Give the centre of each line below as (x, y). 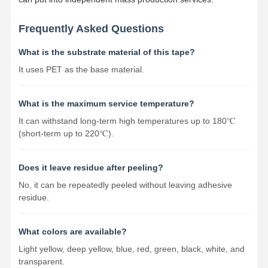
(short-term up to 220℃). (66, 133)
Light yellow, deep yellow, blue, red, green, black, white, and (131, 249)
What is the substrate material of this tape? (106, 52)
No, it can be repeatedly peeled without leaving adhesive (125, 185)
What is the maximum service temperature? (106, 103)
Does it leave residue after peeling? (91, 167)
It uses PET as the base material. (81, 69)
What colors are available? (72, 231)
